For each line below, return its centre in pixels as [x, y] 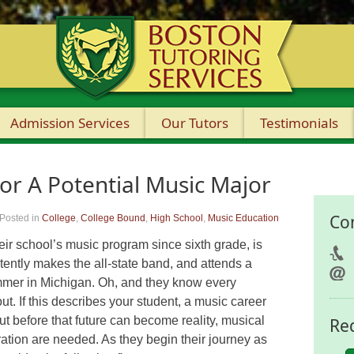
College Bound [113, 218]
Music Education [243, 218]
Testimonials [299, 123]
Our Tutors [195, 123]
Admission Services [70, 123]
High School [177, 218]
